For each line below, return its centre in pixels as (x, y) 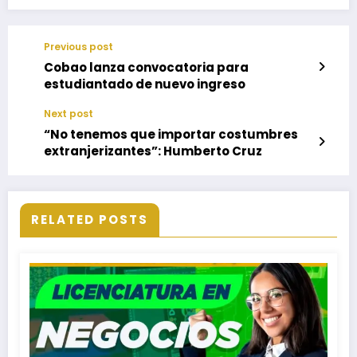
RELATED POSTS (90, 220)
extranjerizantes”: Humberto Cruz (153, 151)
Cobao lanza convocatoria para (146, 68)
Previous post (78, 47)
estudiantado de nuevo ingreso (145, 84)
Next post (69, 114)
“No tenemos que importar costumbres (171, 135)
